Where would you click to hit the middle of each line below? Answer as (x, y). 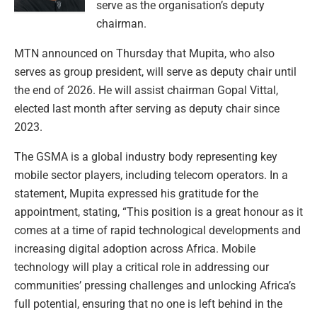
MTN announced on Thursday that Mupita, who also (144, 53)
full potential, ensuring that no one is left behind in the (148, 304)
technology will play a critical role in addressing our (142, 267)
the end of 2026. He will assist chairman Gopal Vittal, (146, 90)
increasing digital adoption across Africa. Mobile (135, 248)
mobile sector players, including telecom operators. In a (151, 175)
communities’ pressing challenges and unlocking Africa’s (155, 285)
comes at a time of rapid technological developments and (157, 230)
